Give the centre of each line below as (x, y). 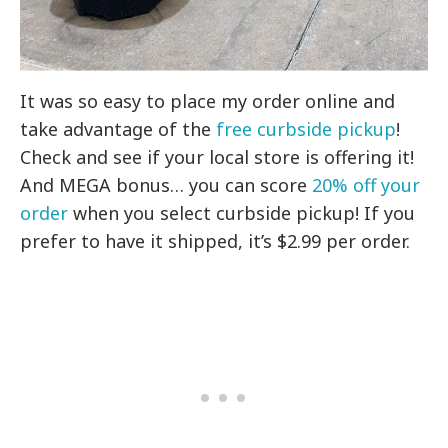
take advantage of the (118, 129)
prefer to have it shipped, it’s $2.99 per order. (215, 241)
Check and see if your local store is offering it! (217, 157)
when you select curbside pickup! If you (242, 213)
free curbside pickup (306, 129)
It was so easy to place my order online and (208, 101)
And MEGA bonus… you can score (166, 185)
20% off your (366, 185)
